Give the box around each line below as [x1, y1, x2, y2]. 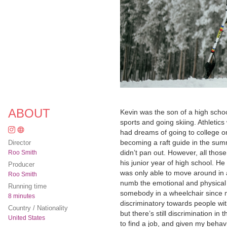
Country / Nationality [8, 204, 68, 212]
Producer [8, 161, 34, 169]
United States [8, 214, 45, 222]
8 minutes [8, 193, 35, 200]
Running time [8, 182, 47, 191]
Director [8, 139, 31, 147]
